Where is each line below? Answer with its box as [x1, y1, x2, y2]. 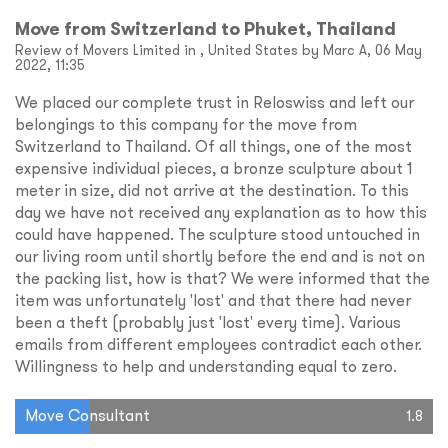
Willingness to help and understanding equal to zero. [15, 356, 397, 377]
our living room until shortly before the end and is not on [15, 246, 425, 267]
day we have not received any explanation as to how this [15, 202, 427, 223]
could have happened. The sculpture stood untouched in [15, 224, 420, 245]
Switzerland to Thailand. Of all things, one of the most [15, 136, 412, 157]
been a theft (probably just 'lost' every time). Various [15, 312, 401, 333]
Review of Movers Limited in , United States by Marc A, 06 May [15, 41, 422, 60]
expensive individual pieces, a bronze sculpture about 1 [15, 158, 412, 179]
